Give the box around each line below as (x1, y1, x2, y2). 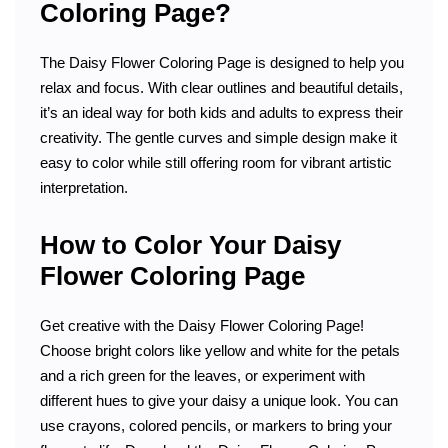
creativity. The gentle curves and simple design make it (40, 128, 397, 146)
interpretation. (40, 178, 128, 196)
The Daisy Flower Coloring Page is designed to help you (40, 53, 404, 71)
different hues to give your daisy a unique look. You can (40, 391, 398, 409)
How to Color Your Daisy (40, 230, 341, 261)
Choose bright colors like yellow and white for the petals (40, 341, 400, 359)
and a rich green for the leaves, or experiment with (40, 366, 365, 384)
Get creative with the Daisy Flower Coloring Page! (40, 316, 364, 334)
